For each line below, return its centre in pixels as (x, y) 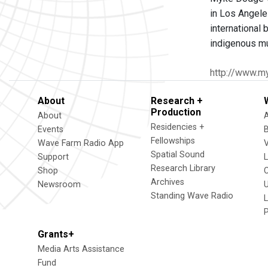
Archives (167, 182)
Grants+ (56, 234)
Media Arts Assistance (81, 249)
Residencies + (178, 127)
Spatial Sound (178, 155)
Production (176, 112)
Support (53, 157)
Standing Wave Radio (192, 196)
